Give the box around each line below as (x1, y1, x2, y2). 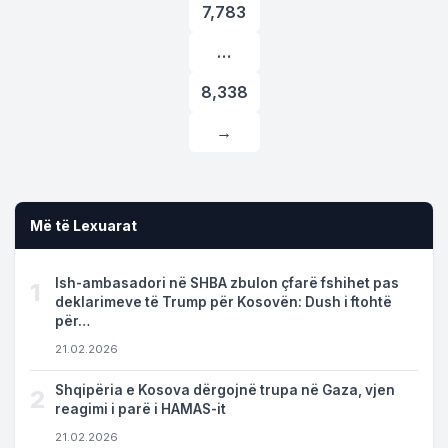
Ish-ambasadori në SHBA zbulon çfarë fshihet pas (55, 275, 399, 291)
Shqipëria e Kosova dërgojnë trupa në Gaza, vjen (55, 382, 395, 398)
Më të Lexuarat (30, 217, 137, 234)
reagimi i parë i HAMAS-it (55, 401, 226, 417)
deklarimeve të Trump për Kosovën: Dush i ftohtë (55, 294, 392, 310)
